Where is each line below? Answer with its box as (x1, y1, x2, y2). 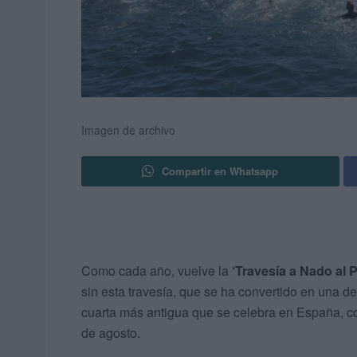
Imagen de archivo (81, 122, 175, 139)
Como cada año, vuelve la (81, 261, 232, 280)
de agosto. (81, 324, 140, 343)
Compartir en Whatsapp (162, 163, 279, 179)
